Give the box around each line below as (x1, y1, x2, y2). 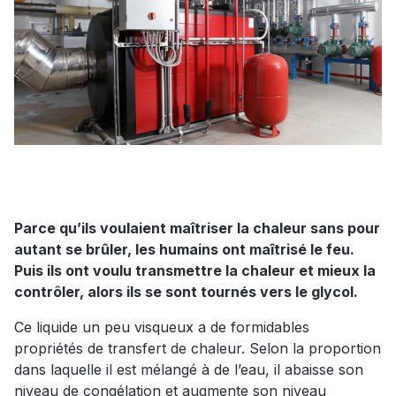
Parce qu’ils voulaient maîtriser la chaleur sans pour (14, 219, 380, 238)
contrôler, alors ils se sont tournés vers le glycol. (14, 283, 358, 301)
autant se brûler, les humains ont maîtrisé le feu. (14, 240, 354, 259)
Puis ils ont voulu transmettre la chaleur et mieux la (14, 262, 376, 280)
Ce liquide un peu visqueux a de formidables (14, 318, 309, 337)
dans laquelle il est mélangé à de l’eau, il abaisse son (14, 361, 363, 379)
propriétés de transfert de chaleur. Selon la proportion (14, 339, 381, 358)
